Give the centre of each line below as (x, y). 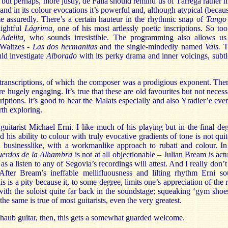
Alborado (63, 56)
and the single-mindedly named (153, 47)
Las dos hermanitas (66, 47)
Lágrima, (41, 28)
